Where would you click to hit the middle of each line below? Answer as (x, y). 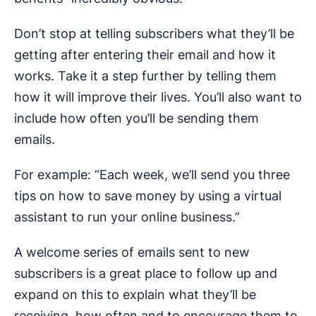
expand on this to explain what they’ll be (135, 295)
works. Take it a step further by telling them (145, 76)
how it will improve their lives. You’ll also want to (158, 97)
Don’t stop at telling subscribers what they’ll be (154, 34)
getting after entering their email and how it (145, 55)
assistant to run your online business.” (127, 217)
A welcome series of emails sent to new (132, 253)
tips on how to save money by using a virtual (148, 196)
